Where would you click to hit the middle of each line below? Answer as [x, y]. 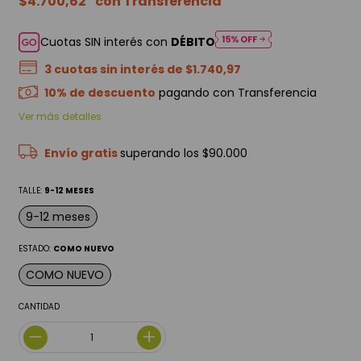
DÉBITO [193, 41]
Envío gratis [82, 154]
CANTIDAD [39, 307]
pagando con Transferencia [236, 93]
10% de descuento [100, 93]
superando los [161, 154]
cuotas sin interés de [119, 70]
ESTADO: [36, 249]
